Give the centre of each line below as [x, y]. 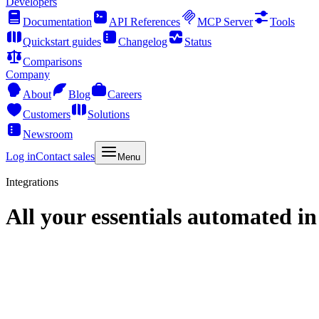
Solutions [109, 114]
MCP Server [225, 22]
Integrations [32, 182]
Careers [125, 94]
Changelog [143, 42]
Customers [47, 114]
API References [145, 22]
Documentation [57, 22]
